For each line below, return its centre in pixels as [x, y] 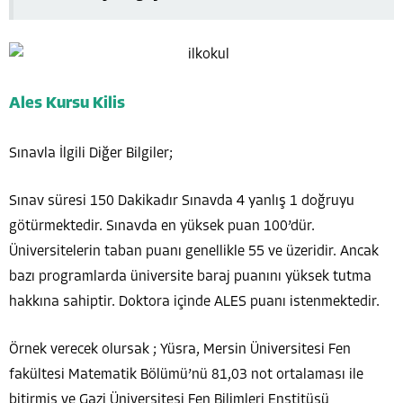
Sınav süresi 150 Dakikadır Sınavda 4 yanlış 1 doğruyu [182, 201]
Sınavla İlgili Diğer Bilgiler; [91, 153]
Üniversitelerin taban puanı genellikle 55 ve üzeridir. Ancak [194, 251]
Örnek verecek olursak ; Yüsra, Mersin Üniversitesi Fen [180, 349]
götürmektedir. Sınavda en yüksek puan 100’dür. [162, 226]
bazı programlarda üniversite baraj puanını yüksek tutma [190, 277]
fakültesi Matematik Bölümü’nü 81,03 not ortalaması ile [186, 375]
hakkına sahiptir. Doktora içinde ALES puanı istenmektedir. [194, 302]
